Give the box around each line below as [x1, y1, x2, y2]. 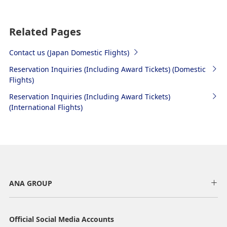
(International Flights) [9, 102, 83, 112]
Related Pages [9, 24, 81, 39]
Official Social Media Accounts [9, 214, 114, 224]
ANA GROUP [9, 178, 52, 188]
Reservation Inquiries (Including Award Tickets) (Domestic [9, 64, 206, 74]
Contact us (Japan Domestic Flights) [9, 47, 129, 57]
